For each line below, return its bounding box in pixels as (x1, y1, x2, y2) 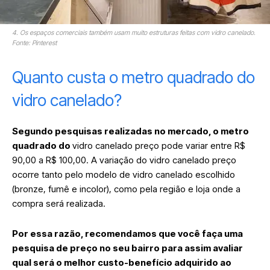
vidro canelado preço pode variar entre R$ (72, 139, 245, 151)
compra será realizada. (12, 197, 108, 209)
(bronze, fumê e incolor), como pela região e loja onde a (12, 183, 240, 195)
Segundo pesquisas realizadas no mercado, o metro (12, 125, 249, 137)
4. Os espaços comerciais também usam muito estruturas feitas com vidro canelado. (12, 28, 256, 37)
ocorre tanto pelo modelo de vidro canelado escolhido (12, 168, 235, 180)
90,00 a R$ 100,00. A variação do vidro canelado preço (12, 154, 236, 166)
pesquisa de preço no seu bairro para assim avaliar (12, 242, 243, 254)
